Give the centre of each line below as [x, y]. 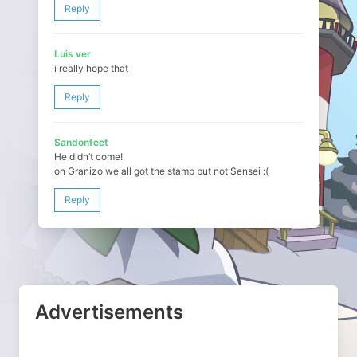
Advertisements [109, 312]
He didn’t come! [88, 156]
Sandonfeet [81, 142]
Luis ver [73, 53]
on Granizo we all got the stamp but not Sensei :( [161, 171]
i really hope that [91, 68]
